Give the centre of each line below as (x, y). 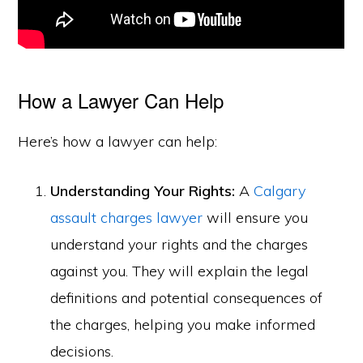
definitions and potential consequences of (187, 298)
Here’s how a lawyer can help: (118, 141)
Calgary (280, 191)
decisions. (82, 351)
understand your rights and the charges (179, 244)
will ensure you (256, 218)
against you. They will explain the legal (180, 271)
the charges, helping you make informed (183, 325)
